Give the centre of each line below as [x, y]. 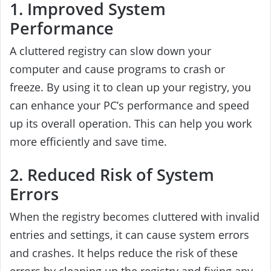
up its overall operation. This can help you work [131, 123]
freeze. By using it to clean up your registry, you [130, 87]
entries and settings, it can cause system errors [129, 234]
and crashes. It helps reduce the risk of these [124, 253]
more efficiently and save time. [88, 141]
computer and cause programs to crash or [117, 69]
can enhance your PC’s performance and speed [129, 105]
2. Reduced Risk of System [112, 175]
